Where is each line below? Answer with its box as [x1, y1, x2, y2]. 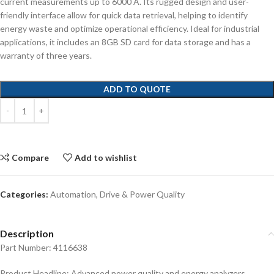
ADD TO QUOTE [103, 84, 171, 95]
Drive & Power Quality [100, 189, 185, 200]
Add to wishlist [75, 152, 138, 163]
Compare [12, 152, 50, 163]
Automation [50, 189, 96, 200]
